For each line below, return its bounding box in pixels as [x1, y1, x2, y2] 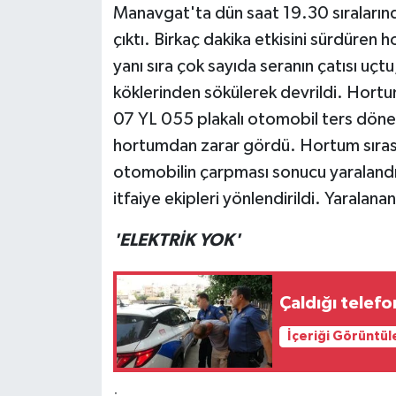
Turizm [47, 124, 99, 139]
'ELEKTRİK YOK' [112, 231, 240, 249]
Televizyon [47, 79, 127, 94]
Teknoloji [47, 34, 115, 49]
